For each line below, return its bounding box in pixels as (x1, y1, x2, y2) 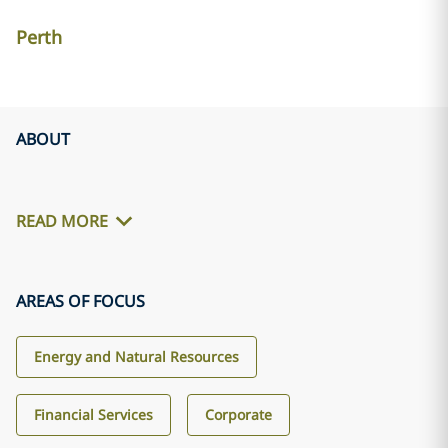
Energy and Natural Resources (34, 347, 239, 366)
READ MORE (16, 210, 108, 233)
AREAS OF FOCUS (16, 290, 145, 312)
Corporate (205, 405, 272, 424)
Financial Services (34, 405, 153, 424)
